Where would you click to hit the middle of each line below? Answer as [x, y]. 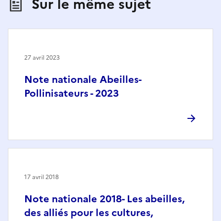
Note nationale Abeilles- [83, 80]
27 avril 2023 [42, 58]
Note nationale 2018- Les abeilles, [104, 199]
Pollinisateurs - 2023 [72, 93]
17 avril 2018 [41, 177]
